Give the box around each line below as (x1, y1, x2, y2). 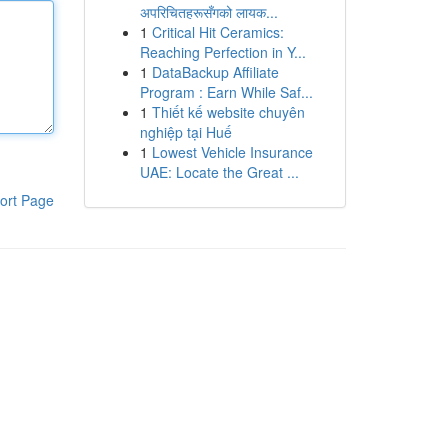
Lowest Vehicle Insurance (151, 142, 313, 162)
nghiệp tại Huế (139, 122, 232, 142)
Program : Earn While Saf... (139, 82, 313, 102)
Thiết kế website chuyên (151, 102, 305, 122)
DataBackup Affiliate (151, 62, 279, 82)
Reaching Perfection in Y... (139, 42, 306, 62)
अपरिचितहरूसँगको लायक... (139, 2, 278, 22)
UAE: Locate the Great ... (139, 162, 299, 182)
